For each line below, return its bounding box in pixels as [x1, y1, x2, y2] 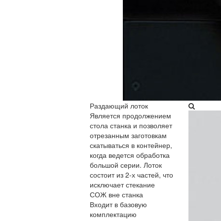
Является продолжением [90, 110, 171, 120]
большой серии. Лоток [90, 160, 162, 170]
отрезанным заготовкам [90, 130, 167, 140]
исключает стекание [90, 180, 155, 189]
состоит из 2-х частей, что [90, 170, 173, 180]
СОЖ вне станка [90, 189, 143, 199]
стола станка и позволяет [90, 120, 172, 130]
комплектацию [90, 209, 137, 219]
